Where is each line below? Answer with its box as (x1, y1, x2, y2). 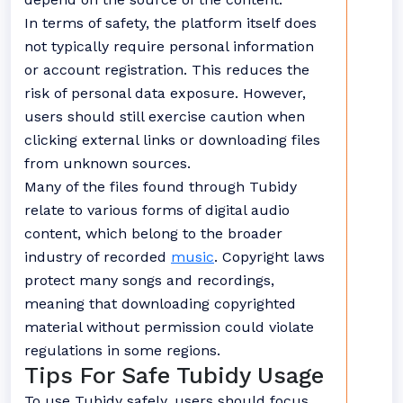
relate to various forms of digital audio (24, 201, 290, 219)
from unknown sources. (24, 155, 191, 172)
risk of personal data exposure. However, (24, 85, 306, 102)
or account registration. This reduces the (24, 61, 309, 78)
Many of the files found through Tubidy (24, 178, 297, 195)
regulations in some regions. (24, 342, 220, 359)
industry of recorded (24, 248, 171, 265)
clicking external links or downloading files (24, 131, 320, 148)
